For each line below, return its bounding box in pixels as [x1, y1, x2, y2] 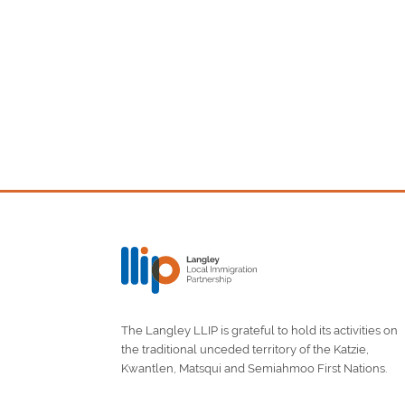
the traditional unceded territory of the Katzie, [121, 343, 370, 357]
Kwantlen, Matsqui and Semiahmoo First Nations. [121, 362, 388, 376]
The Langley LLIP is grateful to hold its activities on [121, 324, 399, 338]
